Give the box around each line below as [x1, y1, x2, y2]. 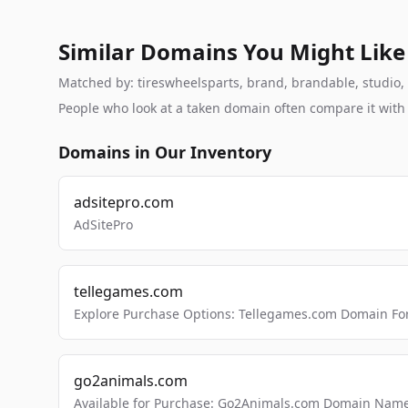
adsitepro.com [74, 192, 174, 212]
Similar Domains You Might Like [58, 36, 405, 66]
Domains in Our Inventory [58, 141, 271, 163]
